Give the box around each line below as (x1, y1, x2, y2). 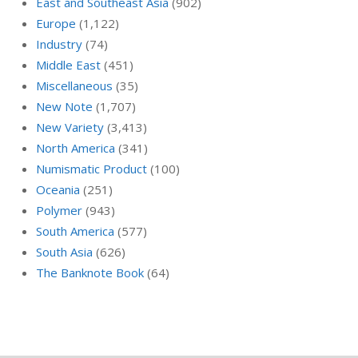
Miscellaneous (36, 78, 113, 94)
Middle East (36, 57, 101, 74)
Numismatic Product (36, 161, 147, 177)
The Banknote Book (36, 265, 144, 281)
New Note (36, 98, 93, 115)
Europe (36, 15, 76, 32)
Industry (36, 36, 82, 53)
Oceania (36, 181, 80, 198)
